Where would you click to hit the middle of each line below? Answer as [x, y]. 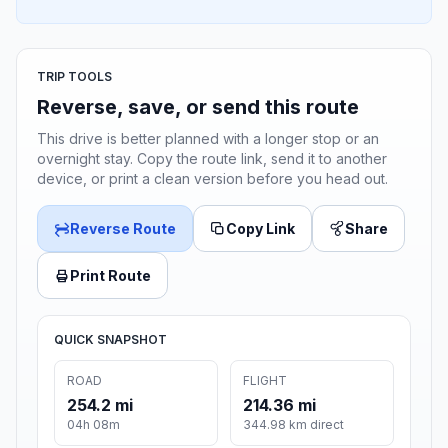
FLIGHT [265, 381]
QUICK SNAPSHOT [110, 340]
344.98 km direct [293, 425]
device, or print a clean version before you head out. [212, 179]
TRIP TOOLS [74, 77]
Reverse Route [123, 229]
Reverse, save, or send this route [198, 107]
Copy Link [260, 229]
